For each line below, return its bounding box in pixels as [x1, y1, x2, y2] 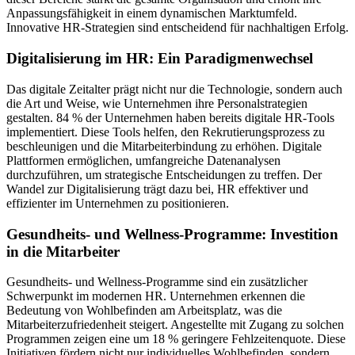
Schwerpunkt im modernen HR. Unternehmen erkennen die [6, 289, 305, 303]
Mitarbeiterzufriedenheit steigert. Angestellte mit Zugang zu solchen [6, 318, 344, 332]
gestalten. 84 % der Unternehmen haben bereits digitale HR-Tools [6, 110, 334, 124]
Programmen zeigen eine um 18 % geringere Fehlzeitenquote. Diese [6, 332, 345, 346]
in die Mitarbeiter [6, 242, 120, 260]
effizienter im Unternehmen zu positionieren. [6, 196, 229, 210]
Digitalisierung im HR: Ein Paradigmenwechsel [6, 50, 313, 67]
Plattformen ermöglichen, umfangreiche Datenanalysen [6, 153, 281, 167]
